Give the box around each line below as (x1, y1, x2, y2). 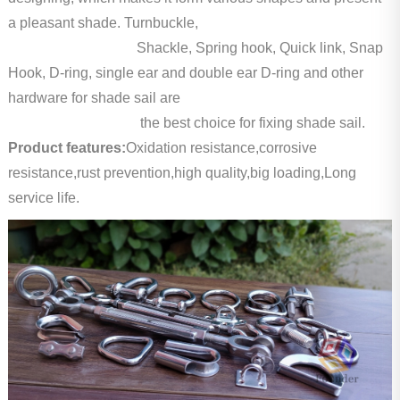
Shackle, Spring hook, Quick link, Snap (7, 39, 383, 55)
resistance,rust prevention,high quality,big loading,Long (7, 164, 356, 180)
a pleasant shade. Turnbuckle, (7, 14, 198, 30)
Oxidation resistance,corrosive (125, 139, 317, 155)
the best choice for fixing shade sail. (7, 114, 365, 130)
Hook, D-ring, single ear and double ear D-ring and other (7, 64, 363, 80)
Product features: (7, 139, 126, 155)
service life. (7, 189, 79, 205)
